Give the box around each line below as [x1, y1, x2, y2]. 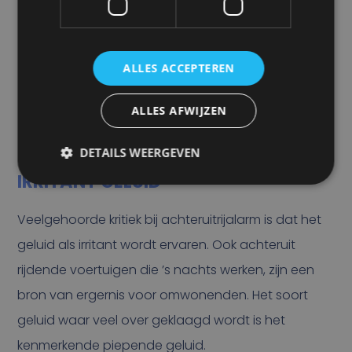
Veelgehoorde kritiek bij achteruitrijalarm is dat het [17, 210, 322, 229]
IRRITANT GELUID [17, 169, 162, 195]
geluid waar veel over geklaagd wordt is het [17, 310, 286, 329]
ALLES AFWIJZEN [131, 103, 226, 118]
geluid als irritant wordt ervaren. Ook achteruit [17, 235, 296, 254]
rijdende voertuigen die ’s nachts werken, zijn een [17, 260, 315, 279]
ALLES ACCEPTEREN [123, 60, 235, 75]
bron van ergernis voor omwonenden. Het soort [17, 285, 309, 304]
